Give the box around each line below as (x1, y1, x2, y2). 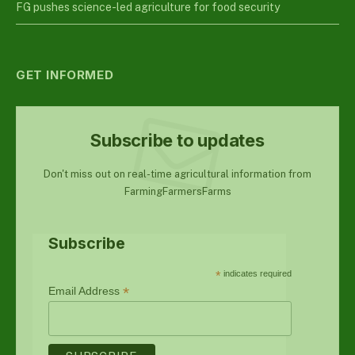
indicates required (221, 269, 292, 279)
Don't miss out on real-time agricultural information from (44, 168, 311, 181)
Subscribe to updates (90, 130, 265, 151)
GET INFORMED (16, 67, 114, 83)
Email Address (48, 284, 123, 298)
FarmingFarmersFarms (124, 185, 231, 198)
